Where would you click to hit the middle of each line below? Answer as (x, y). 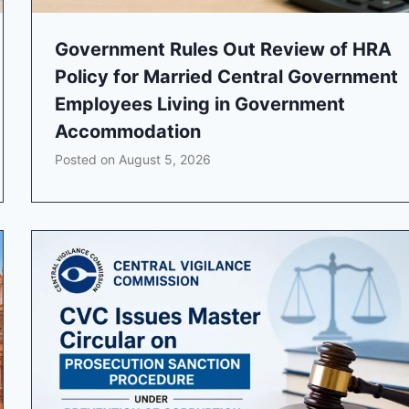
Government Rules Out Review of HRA (224, 50)
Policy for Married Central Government (227, 77)
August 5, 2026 (165, 160)
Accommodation (128, 132)
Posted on (87, 160)
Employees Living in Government (200, 105)
